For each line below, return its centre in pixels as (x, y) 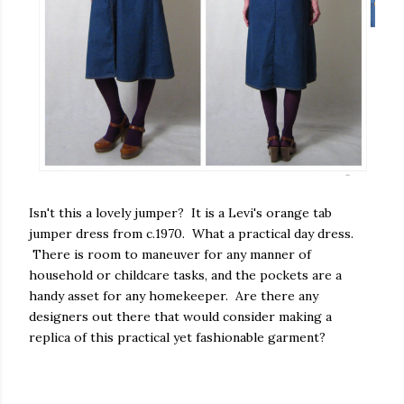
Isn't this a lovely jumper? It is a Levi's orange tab (180, 212)
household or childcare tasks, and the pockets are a (185, 275)
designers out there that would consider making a (180, 316)
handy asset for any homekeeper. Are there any (174, 295)
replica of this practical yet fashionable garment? (177, 337)
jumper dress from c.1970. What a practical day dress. (191, 233)
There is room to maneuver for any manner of (170, 254)
